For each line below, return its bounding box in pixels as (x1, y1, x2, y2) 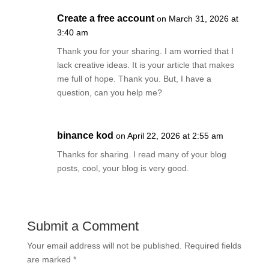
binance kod (56, 130, 113, 141)
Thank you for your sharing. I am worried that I (56, 46, 234, 56)
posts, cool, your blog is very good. (56, 163, 189, 173)
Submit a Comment (26, 219, 139, 234)
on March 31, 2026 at (156, 14, 238, 23)
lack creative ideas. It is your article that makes (56, 60, 234, 70)
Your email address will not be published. (26, 241, 182, 250)
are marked (26, 255, 73, 264)
